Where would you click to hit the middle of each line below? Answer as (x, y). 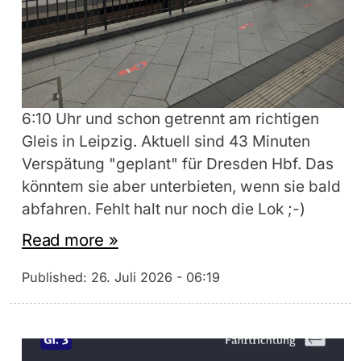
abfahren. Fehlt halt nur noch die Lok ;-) (164, 210)
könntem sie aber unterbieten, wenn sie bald (181, 187)
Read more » (70, 240)
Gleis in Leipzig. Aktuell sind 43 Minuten (166, 142)
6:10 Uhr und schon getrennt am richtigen (170, 119)
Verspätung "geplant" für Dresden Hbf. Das (178, 164)
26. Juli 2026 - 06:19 (156, 278)
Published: (56, 278)
